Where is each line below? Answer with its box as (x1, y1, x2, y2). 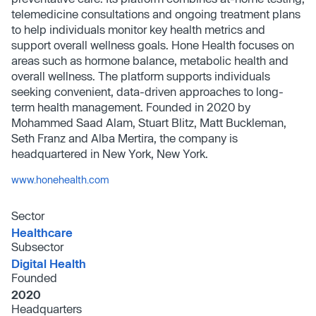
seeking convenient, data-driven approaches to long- (11, 84, 284, 98)
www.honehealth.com (11, 173, 109, 186)
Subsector (11, 239, 63, 253)
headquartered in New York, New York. (11, 146, 208, 160)
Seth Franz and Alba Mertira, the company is (11, 130, 238, 145)
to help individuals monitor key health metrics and (11, 22, 265, 36)
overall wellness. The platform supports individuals (11, 68, 270, 83)
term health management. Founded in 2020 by (11, 99, 250, 114)
